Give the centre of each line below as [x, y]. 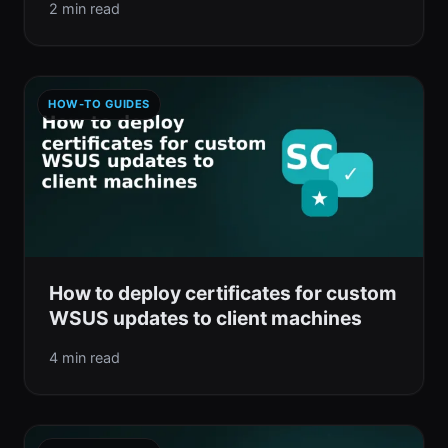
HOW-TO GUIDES [99, 104]
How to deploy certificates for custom [223, 293]
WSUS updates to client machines [205, 318]
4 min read [84, 357]
